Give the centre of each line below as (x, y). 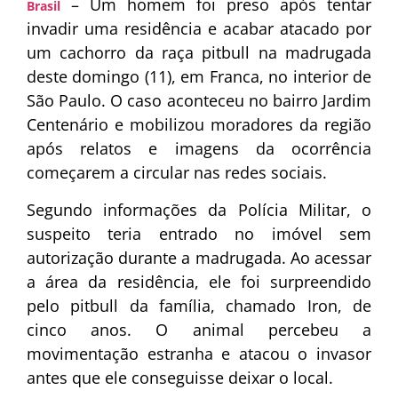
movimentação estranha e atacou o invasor (199, 353)
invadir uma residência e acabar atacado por (199, 29)
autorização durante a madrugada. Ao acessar (199, 257)
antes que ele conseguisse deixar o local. (180, 377)
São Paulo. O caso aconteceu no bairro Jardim (199, 101)
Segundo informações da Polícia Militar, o (199, 209)
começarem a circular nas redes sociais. (177, 173)
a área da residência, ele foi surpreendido (199, 281)
